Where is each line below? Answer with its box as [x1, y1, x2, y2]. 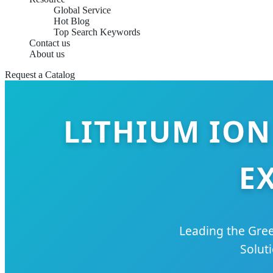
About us [29, 49, 65, 59]
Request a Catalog [5, 69, 75, 80]
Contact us [29, 38, 70, 48]
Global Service [54, 5, 111, 15]
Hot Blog [54, 16, 90, 26]
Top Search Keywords [54, 27, 140, 37]
